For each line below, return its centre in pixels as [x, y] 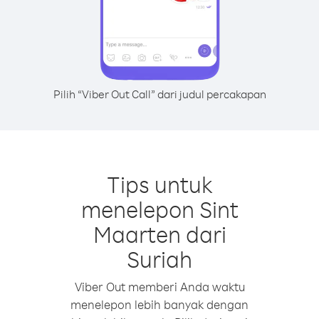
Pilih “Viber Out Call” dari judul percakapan [159, 94]
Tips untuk [159, 184]
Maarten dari [159, 234]
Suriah [159, 259]
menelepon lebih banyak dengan [159, 304]
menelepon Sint [159, 209]
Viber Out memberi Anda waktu [159, 287]
